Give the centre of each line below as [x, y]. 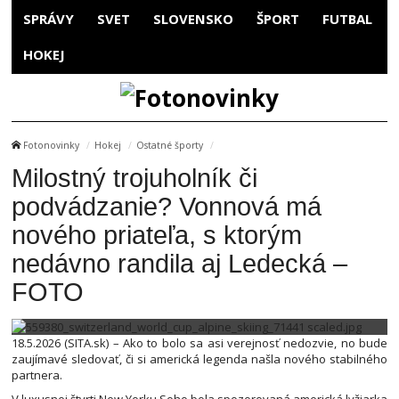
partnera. [37, 375]
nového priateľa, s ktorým [157, 235]
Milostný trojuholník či [134, 178]
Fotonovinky [51, 146]
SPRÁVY [49, 18]
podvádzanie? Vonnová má [167, 206]
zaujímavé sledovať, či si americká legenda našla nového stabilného [199, 358]
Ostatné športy [170, 146]
